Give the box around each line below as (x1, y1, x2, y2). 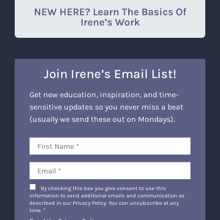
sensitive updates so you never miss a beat (29, 102, 183, 112)
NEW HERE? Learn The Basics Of (33, 6, 187, 18)
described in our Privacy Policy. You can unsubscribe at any (29, 200, 179, 207)
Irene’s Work (80, 16, 140, 28)
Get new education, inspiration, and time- (29, 90, 179, 100)
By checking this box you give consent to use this (40, 185, 166, 192)
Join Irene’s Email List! (44, 66, 176, 82)
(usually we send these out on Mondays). (29, 114, 175, 124)
